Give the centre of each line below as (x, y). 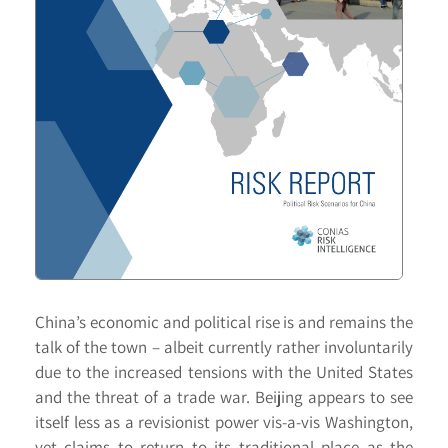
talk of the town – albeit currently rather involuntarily (224, 346)
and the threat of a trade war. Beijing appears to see (224, 396)
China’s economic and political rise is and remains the (224, 321)
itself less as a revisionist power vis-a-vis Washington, (224, 421)
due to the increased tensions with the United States (224, 371)
